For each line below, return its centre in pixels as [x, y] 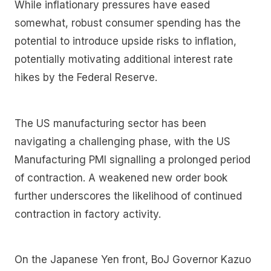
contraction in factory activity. [88, 214]
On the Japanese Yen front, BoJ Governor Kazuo [133, 260]
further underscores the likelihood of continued [128, 196]
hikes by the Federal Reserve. [87, 78]
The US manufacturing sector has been [110, 123]
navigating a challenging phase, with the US [122, 141]
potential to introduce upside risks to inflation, [126, 41]
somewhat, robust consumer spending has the [128, 23]
